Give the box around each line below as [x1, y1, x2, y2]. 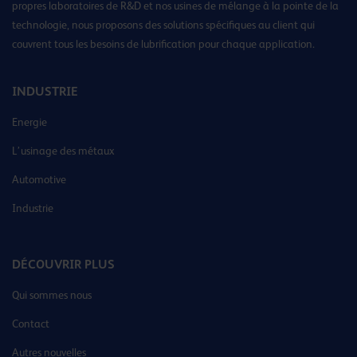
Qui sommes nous [12, 288, 92, 302]
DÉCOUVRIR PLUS [12, 257, 115, 273]
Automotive [12, 173, 66, 186]
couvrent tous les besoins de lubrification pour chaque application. [12, 37, 315, 51]
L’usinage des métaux [12, 144, 115, 158]
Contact [12, 317, 49, 331]
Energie [12, 116, 47, 129]
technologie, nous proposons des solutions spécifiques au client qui [12, 18, 315, 32]
